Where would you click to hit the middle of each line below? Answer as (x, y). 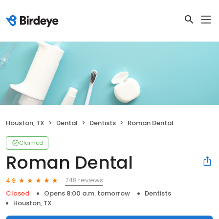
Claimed (31, 143)
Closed (18, 194)
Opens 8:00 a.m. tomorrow (87, 194)
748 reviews (84, 180)
